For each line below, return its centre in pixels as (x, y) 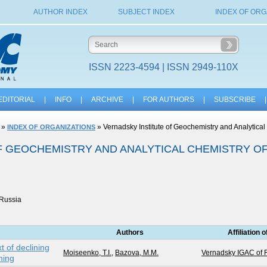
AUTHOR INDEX (60, 12)
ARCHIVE (107, 100)
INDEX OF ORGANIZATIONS (51, 127)
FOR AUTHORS (168, 100)
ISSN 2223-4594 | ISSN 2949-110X (164, 67)
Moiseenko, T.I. (87, 253)
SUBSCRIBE (235, 100)
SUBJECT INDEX (146, 12)
